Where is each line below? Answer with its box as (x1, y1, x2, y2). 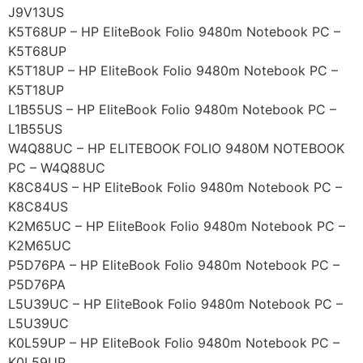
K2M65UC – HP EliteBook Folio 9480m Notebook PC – (8, 218, 345, 235)
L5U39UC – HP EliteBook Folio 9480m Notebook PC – (8, 296, 343, 313)
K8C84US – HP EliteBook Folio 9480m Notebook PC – (8, 179, 342, 196)
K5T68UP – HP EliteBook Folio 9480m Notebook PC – (8, 23, 340, 41)
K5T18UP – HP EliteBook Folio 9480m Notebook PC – (8, 62, 338, 79)
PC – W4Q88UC (8, 160, 105, 177)
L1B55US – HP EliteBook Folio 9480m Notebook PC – (8, 101, 336, 118)
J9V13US (8, 4, 64, 21)
